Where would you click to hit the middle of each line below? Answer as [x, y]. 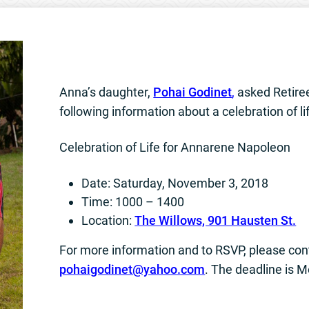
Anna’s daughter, [107, 92]
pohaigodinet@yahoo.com [132, 269]
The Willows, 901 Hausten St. [216, 220]
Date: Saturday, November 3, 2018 [175, 183]
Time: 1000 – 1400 [133, 201]
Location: [108, 220]
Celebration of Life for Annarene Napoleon [175, 147]
